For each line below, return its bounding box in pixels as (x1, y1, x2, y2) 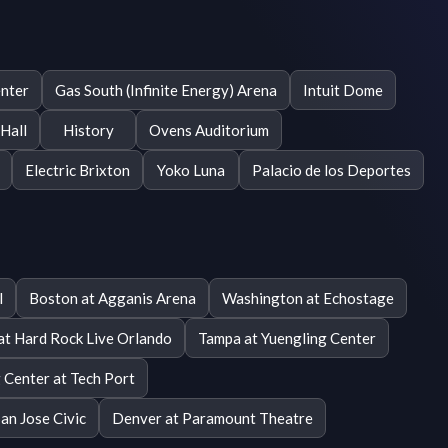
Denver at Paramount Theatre (112, 408, 313, 427)
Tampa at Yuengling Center (198, 328, 376, 347)
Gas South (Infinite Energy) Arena (55, 80, 277, 99)
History (62, 120, 114, 139)
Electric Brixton (25, 160, 130, 179)
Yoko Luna (157, 160, 225, 179)
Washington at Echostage (222, 288, 394, 307)
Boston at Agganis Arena (29, 288, 196, 307)
